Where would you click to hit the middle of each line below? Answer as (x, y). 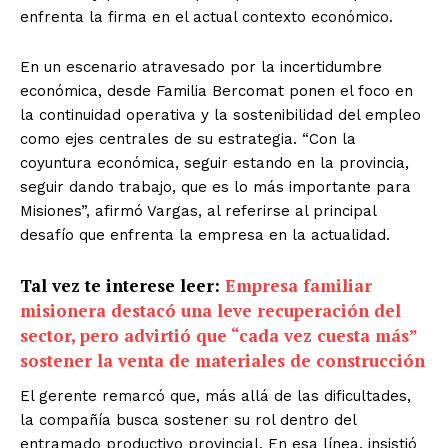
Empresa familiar (298, 285)
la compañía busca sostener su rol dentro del (188, 419)
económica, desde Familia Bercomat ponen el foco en (216, 90)
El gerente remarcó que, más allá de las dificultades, (215, 395)
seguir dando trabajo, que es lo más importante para (215, 186)
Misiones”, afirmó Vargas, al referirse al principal (198, 210)
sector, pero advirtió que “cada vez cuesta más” (218, 335)
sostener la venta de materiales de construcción (222, 360)
